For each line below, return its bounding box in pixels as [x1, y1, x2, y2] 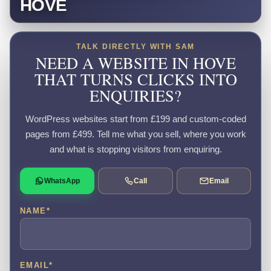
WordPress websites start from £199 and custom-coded [25, 114, 246, 125]
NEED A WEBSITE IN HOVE [35, 51, 236, 73]
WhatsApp [44, 176, 80, 185]
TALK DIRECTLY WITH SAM [76, 42, 195, 50]
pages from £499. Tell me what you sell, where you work [25, 129, 246, 140]
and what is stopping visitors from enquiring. [49, 144, 222, 155]
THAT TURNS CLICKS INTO [34, 68, 237, 90]
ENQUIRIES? [90, 84, 181, 106]
